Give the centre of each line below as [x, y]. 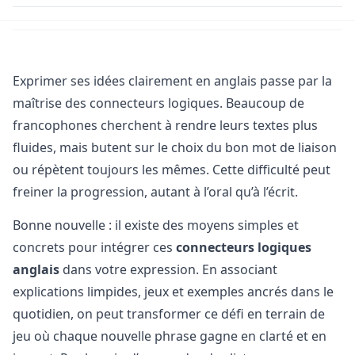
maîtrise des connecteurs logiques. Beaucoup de [158, 103]
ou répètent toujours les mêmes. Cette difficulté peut [172, 169]
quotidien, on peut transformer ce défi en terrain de [169, 314]
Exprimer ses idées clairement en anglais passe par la [172, 80]
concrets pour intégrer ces [94, 248]
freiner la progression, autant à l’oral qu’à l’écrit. [155, 191]
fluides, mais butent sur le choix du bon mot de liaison [175, 147]
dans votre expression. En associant [168, 270]
